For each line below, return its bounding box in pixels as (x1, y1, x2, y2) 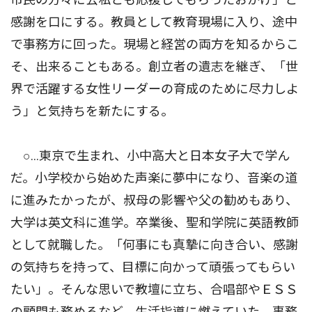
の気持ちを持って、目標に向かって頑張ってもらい (10, 260, 295, 275)
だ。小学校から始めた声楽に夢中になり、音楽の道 (10, 171, 297, 186)
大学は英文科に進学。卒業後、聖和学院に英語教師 (10, 215, 299, 231)
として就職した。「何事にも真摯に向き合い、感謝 (10, 237, 298, 253)
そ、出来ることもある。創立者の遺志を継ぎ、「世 (10, 59, 298, 75)
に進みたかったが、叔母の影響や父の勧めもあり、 (10, 193, 298, 208)
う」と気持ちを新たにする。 (10, 104, 173, 119)
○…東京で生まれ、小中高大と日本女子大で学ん (10, 148, 290, 164)
